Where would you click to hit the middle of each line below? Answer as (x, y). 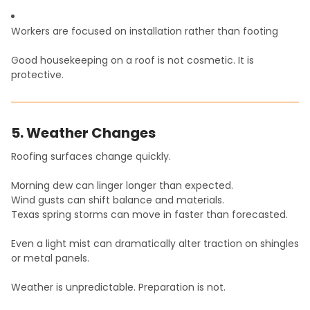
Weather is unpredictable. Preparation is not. (118, 288)
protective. (37, 75)
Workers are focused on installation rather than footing (145, 31)
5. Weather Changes (83, 133)
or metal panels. (50, 258)
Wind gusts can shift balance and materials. (118, 200)
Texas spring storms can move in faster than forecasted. (149, 215)
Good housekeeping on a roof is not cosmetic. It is (133, 61)
